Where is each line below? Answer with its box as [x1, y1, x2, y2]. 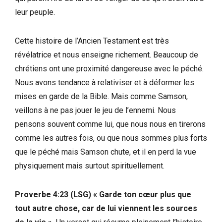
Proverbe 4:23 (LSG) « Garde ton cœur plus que [15, 189, 191, 199]
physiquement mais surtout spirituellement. [15, 161, 165, 170]
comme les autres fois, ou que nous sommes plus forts [15, 133, 207, 143]
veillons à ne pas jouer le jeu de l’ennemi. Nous [15, 105, 176, 115]
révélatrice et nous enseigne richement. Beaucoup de [15, 50, 198, 59]
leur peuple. [15, 7, 55, 17]
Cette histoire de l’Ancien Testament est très [15, 36, 169, 46]
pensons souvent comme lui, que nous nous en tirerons [15, 119, 206, 129]
